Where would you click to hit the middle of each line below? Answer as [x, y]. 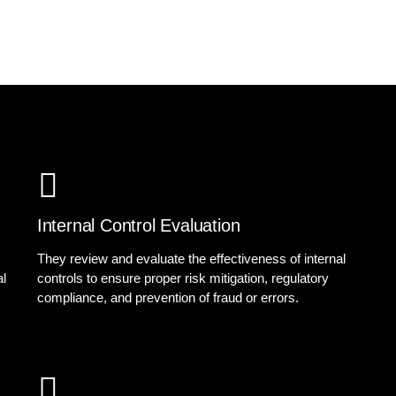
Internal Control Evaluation [138, 225]
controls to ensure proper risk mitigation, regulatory [183, 278]
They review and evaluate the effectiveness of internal [191, 259]
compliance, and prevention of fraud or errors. [168, 297]
